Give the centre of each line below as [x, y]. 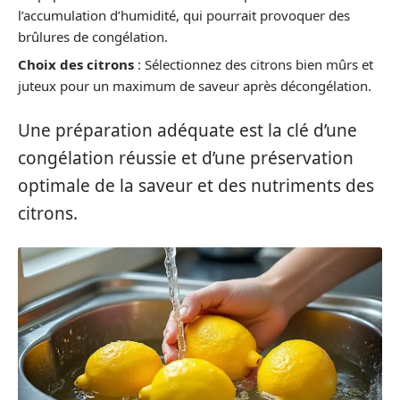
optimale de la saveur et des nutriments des [196, 185]
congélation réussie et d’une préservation [186, 158]
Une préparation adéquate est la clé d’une [187, 130]
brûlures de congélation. [93, 36]
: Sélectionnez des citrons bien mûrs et [254, 65]
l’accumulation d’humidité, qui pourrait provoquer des [184, 15]
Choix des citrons [76, 65]
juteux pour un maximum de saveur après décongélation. [195, 86]
